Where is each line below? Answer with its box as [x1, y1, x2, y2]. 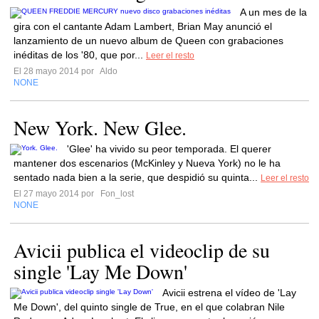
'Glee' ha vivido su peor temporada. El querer [67, 143, 271, 155]
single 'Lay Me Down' [14, 258, 187, 285]
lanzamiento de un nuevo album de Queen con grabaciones [14, 35, 283, 46]
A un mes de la [240, 6, 307, 18]
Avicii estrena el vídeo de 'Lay [162, 287, 296, 298]
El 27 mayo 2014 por [14, 189, 98, 199]
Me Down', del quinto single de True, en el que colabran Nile [14, 301, 285, 313]
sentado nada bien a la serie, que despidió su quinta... [14, 172, 261, 183]
